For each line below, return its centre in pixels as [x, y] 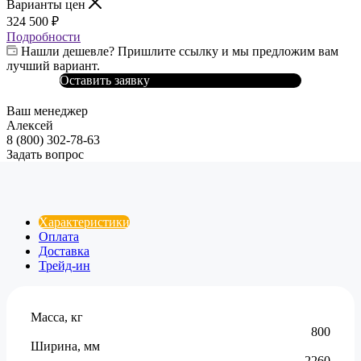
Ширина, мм [65, 346]
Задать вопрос [45, 154]
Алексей [30, 125]
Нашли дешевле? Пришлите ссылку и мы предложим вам [180, 51]
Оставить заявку [105, 80]
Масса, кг [57, 317]
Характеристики [84, 222]
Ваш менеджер [47, 110]
